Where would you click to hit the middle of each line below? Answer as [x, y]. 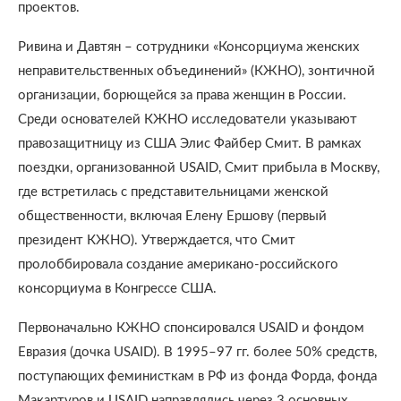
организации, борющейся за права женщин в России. [182, 95]
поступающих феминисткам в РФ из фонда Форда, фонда [197, 376]
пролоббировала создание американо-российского [178, 264]
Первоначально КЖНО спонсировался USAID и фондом [191, 328]
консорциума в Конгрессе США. [117, 289]
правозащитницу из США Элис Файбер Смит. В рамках [189, 144]
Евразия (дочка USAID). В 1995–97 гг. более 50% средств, [197, 352]
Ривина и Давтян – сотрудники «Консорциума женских [188, 47]
